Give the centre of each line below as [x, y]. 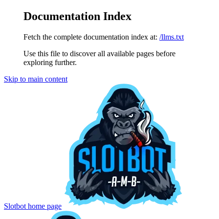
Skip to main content [36, 79]
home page [44, 206]
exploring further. [50, 62]
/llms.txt [172, 37]
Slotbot [15, 206]
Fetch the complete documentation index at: [90, 37]
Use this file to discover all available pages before [99, 53]
